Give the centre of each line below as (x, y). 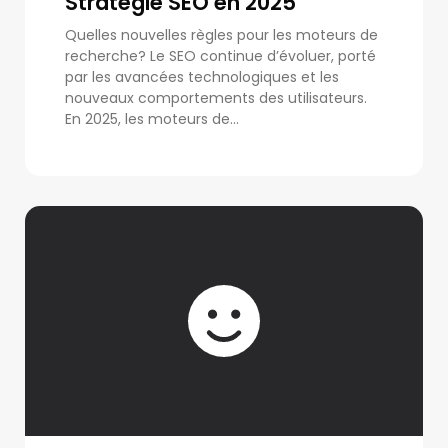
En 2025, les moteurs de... (152, 118)
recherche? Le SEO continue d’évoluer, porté (220, 55)
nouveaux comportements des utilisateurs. (216, 97)
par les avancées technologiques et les (202, 76)
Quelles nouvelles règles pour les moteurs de (221, 34)
